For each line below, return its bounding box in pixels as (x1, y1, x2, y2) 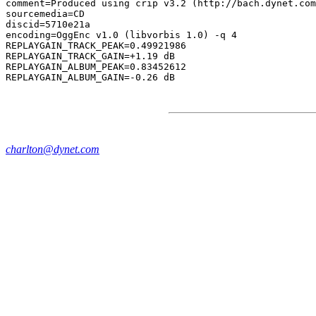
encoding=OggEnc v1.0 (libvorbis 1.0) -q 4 (6, 30, 237, 40)
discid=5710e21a (6, 19, 90, 30)
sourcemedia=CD (6, 8, 85, 19)
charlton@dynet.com (6, 143, 99, 155)
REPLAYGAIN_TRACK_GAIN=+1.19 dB (6, 51, 175, 61)
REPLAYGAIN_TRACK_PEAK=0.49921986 (6, 40, 186, 51)
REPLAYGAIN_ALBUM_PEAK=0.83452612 (6, 61, 186, 72)
